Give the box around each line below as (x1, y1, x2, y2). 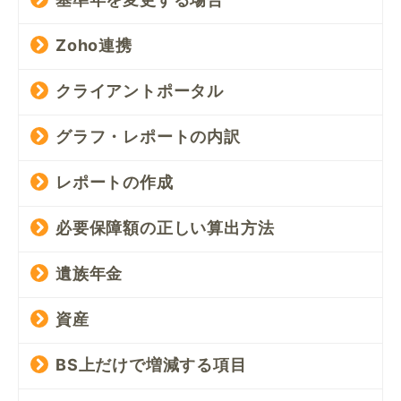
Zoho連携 (55, 36, 132, 55)
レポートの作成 (55, 173, 174, 192)
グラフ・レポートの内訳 (55, 127, 241, 147)
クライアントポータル (55, 81, 224, 101)
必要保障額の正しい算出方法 (55, 218, 275, 238)
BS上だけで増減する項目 (55, 355, 247, 375)
